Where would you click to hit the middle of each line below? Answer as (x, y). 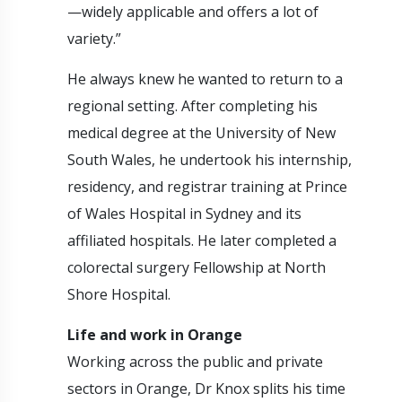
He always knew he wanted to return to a (205, 79)
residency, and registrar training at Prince (207, 186)
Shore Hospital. (119, 294)
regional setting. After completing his (192, 105)
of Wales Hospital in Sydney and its (184, 213)
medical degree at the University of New (201, 132)
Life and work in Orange (155, 334)
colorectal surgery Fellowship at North (197, 267)
